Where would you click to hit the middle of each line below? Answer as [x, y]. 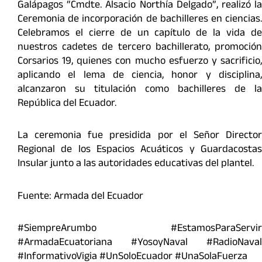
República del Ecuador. [67, 104]
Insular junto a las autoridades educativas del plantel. [136, 165]
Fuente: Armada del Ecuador [80, 197]
